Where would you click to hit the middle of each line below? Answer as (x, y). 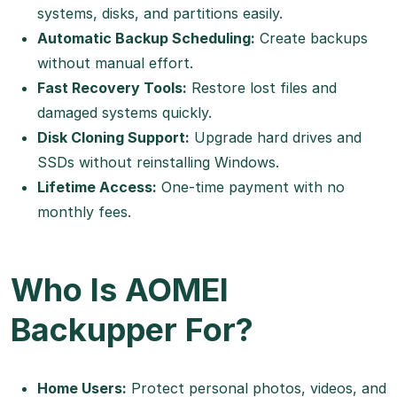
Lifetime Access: (97, 187)
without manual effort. (115, 63)
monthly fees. (84, 212)
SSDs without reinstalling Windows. (158, 163)
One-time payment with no (251, 187)
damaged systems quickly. (125, 113)
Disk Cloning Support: (113, 138)
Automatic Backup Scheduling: (146, 39)
